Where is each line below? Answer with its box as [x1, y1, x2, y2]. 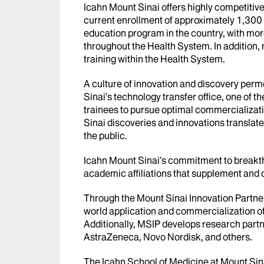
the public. [84, 129, 127, 141]
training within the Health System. [84, 52, 225, 65]
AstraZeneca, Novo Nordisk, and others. [84, 230, 252, 243]
